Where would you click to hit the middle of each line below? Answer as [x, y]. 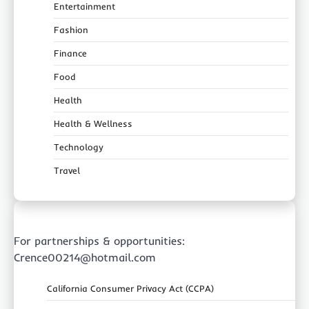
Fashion [71, 30]
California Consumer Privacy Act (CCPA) [130, 289]
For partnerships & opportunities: [99, 241]
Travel [67, 171]
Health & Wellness [93, 124]
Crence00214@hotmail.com [85, 258]
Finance [70, 53]
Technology [79, 147]
